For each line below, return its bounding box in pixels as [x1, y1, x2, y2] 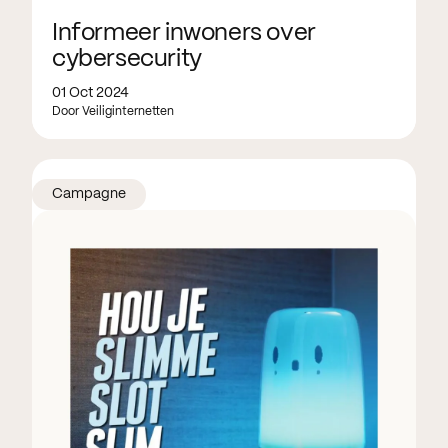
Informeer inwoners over [52, 22, 316, 46]
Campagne [52, 187, 126, 202]
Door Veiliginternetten [52, 106, 174, 118]
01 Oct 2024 [52, 86, 129, 101]
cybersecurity [52, 48, 202, 72]
